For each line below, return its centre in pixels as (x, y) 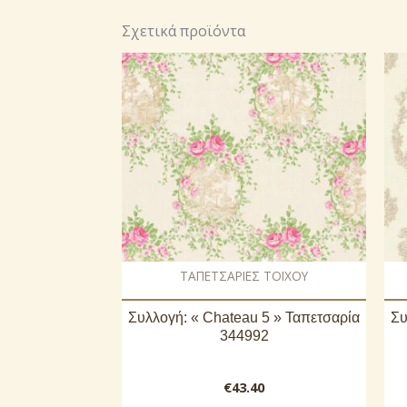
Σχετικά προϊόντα (184, 30)
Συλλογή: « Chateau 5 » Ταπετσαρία (244, 317)
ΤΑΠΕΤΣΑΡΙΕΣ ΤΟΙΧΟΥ (244, 275)
